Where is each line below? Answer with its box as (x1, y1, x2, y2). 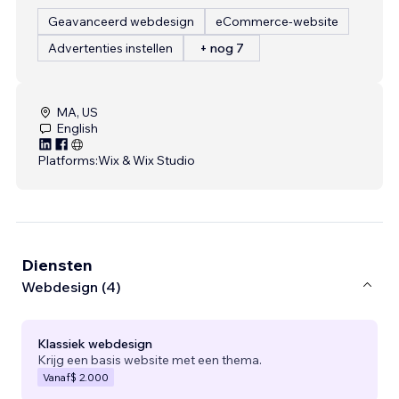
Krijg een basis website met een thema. (37, 351, 262, 368)
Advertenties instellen (48, 39, 173, 56)
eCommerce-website (216, 12, 338, 29)
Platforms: (37, 151, 98, 168)
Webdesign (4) (21, 278, 121, 297)
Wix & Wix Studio (98, 151, 195, 168)
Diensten (21, 254, 93, 275)
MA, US (56, 103, 98, 120)
